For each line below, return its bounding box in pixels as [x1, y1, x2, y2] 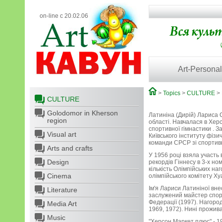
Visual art [47, 130, 76, 138]
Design [47, 158, 69, 166]
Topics [163, 90, 180, 97]
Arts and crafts [47, 144, 93, 152]
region [47, 116, 67, 124]
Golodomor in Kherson [47, 109, 118, 117]
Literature [47, 186, 77, 194]
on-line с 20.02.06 [40, 12, 88, 19]
